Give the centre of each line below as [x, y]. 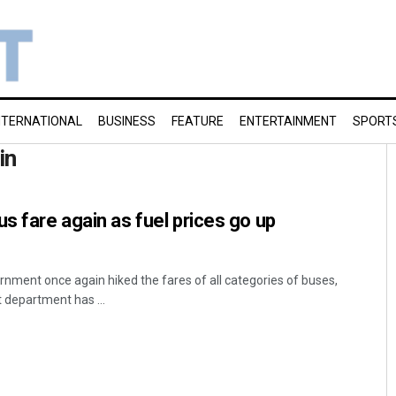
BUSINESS [127, 121]
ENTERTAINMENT [288, 121]
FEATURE [198, 121]
